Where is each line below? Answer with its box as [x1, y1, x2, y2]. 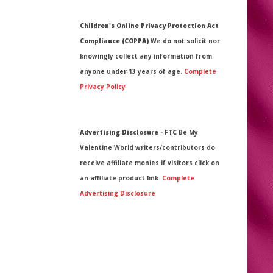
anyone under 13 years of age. [80, 66, 184, 76]
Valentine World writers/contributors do [80, 143, 215, 152]
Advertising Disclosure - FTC [80, 127, 179, 136]
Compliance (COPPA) [80, 36, 149, 45]
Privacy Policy [80, 82, 126, 91]
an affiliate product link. [80, 173, 162, 182]
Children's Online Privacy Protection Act [80, 21, 219, 30]
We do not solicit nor [149, 36, 220, 45]
